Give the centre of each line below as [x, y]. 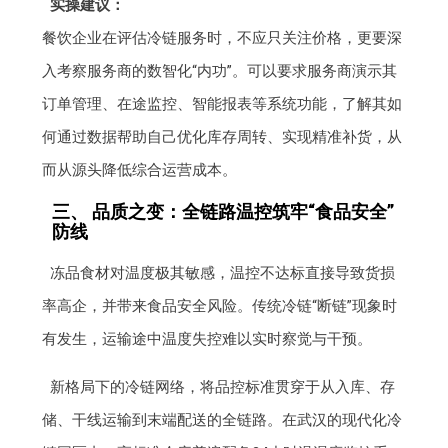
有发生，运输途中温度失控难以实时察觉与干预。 [207, 339]
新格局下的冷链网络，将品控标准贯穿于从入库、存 [222, 387]
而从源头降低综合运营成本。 [140, 170]
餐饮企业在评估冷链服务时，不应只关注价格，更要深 [222, 38]
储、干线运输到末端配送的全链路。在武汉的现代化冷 [222, 420]
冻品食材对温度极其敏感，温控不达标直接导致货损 [222, 273]
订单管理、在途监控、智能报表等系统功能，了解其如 [222, 104]
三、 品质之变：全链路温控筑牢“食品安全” [223, 212]
